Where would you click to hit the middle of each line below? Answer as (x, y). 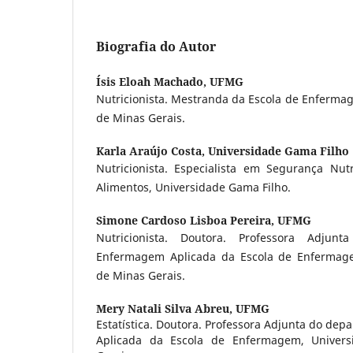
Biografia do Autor (156, 46)
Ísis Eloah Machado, (153, 81)
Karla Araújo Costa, (152, 150)
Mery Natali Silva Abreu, (166, 308)
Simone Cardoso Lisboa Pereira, (187, 220)
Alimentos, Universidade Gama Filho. (193, 187)
